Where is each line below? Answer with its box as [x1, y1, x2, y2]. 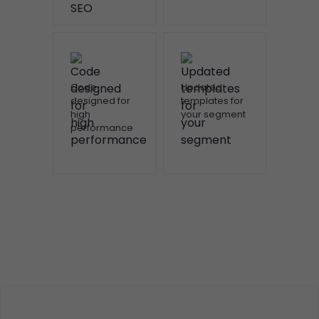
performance [70, 121, 133, 135]
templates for [180, 94, 244, 108]
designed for [70, 94, 130, 108]
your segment [180, 108, 246, 122]
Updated [180, 80, 222, 95]
